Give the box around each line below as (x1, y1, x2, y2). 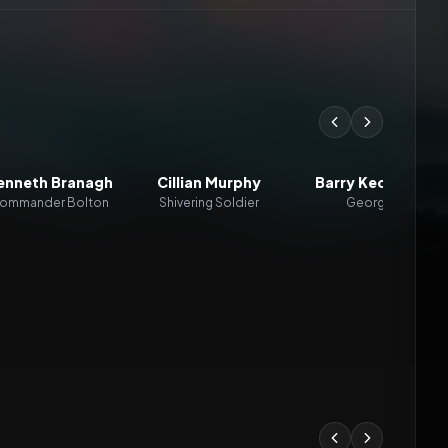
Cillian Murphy (157, 173, 261, 191)
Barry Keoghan (314, 173, 424, 191)
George (345, 195, 393, 210)
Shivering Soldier (159, 195, 259, 210)
